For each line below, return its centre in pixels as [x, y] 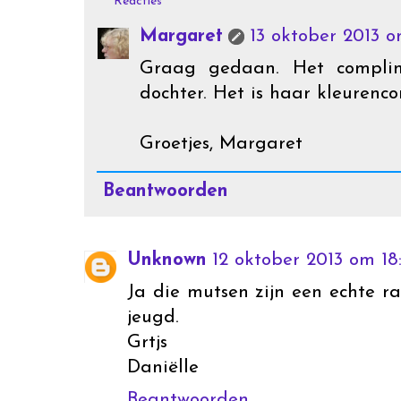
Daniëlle [163, 368]
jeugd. [153, 318]
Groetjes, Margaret [221, 143]
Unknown [167, 260]
